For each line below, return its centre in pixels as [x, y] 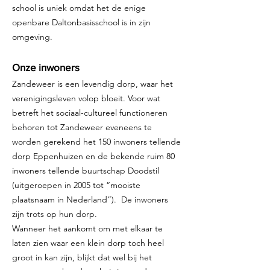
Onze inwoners [46, 67]
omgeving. [32, 37]
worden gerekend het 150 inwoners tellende [96, 142]
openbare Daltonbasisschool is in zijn [81, 22]
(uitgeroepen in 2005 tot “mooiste [76, 185]
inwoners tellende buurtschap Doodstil [86, 171]
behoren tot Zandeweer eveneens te [82, 127]
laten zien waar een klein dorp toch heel [88, 243]
